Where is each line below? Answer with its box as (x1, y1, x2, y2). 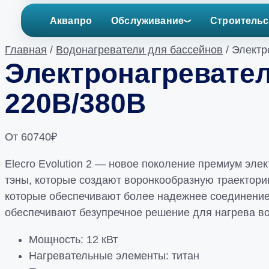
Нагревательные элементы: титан (29, 250, 199, 262)
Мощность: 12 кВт (29, 234, 118, 246)
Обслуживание (111, 15, 184, 26)
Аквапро (50, 15, 92, 26)
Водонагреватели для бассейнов (56, 44, 223, 56)
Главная (5, 44, 47, 56)
